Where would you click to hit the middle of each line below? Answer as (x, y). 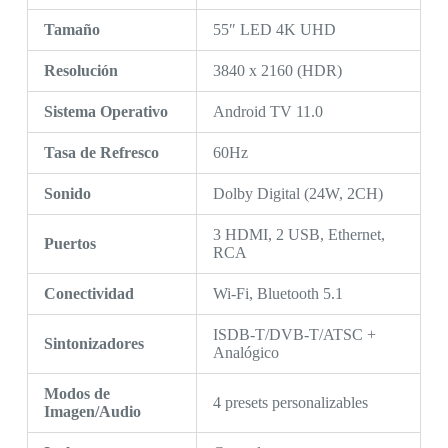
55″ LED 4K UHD (274, 30)
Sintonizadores (93, 344)
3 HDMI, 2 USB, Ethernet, (298, 235)
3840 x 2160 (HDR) (277, 71)
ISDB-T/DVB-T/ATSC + (294, 335)
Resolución (80, 71)
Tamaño (71, 30)
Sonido (67, 194)
